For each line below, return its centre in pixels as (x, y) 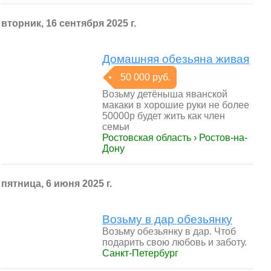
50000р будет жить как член (164, 116)
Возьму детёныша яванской (165, 94)
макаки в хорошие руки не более (176, 105)
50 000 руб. (145, 77)
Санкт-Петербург (140, 253)
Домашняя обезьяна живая (176, 59)
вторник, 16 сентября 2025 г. (69, 23)
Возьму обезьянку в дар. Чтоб (169, 231)
